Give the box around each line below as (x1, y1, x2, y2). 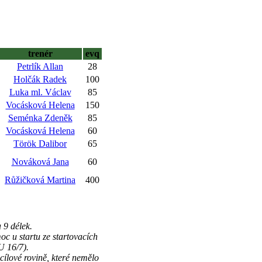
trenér (27, 49, 53, 58)
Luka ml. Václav (9, 87, 71, 97)
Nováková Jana (11, 157, 69, 167)
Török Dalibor (13, 139, 67, 149)
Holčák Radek (13, 74, 67, 84)
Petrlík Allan (17, 61, 63, 71)
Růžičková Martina (5, 175, 75, 185)
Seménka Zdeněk (8, 113, 73, 123)
